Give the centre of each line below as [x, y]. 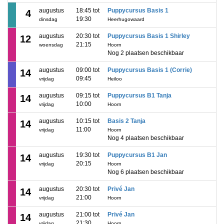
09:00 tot [88, 70]
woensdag [51, 45]
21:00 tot [88, 214]
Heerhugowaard [126, 19]
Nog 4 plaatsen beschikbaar [146, 138]
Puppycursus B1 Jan [137, 155]
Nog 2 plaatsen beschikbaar [146, 53]
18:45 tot [88, 10]
